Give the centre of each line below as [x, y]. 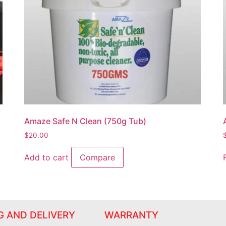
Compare [97, 158]
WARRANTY [131, 215]
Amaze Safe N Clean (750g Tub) [85, 121]
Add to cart [46, 158]
